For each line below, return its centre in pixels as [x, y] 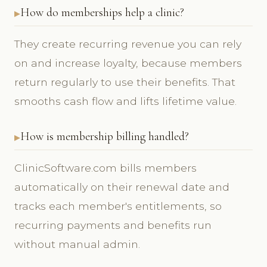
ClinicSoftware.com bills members [105, 167]
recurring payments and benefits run [113, 225]
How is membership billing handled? [105, 136]
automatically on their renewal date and [122, 187]
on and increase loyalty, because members [128, 63]
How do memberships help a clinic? [102, 12]
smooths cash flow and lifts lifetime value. [125, 101]
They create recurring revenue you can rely [128, 44]
